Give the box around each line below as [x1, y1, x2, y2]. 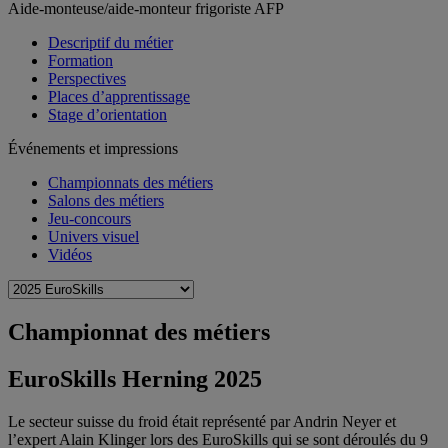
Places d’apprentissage [48, 88, 190, 105]
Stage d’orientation [48, 106, 167, 123]
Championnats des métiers [48, 174, 213, 191]
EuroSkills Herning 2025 [8, 365, 262, 392]
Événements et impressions [8, 140, 178, 157]
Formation [48, 52, 113, 69]
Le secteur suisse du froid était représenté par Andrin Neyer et [8, 412, 396, 430]
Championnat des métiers [8, 318, 270, 345]
